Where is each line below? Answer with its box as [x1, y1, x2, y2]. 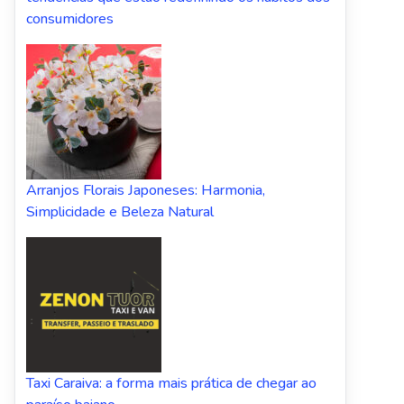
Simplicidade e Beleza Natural [26, 201, 214, 222]
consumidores [26, 8, 114, 29]
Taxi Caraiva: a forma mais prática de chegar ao [26, 372, 317, 393]
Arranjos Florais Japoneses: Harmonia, [26, 179, 265, 200]
